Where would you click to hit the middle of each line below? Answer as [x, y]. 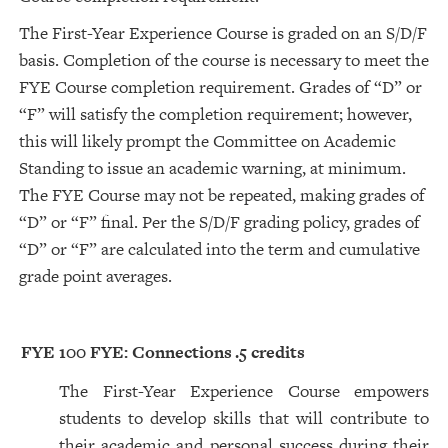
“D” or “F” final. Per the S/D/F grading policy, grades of [219, 222]
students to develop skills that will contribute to [244, 418]
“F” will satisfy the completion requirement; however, [215, 114]
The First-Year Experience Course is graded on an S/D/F [223, 33]
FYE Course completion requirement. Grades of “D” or [220, 87]
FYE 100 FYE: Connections [126, 352]
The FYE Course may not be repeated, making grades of [222, 195]
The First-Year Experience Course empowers [244, 391]
